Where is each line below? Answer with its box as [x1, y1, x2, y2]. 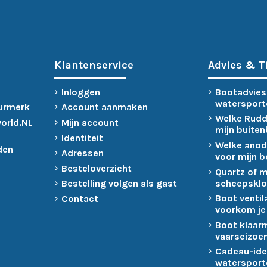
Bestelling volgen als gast [61, 178, 177, 190]
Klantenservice [54, 58, 133, 72]
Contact [61, 193, 98, 204]
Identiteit [61, 132, 103, 144]
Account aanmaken [61, 101, 148, 113]
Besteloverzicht [61, 162, 132, 174]
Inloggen [61, 86, 100, 98]
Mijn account [61, 116, 119, 128]
